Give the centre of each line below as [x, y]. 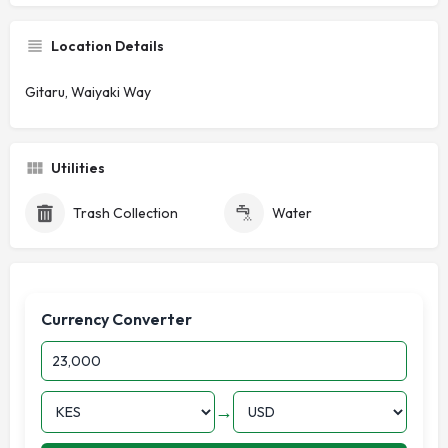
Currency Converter [116, 318]
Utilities [78, 167]
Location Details [107, 45]
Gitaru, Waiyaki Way [88, 91]
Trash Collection [125, 212]
